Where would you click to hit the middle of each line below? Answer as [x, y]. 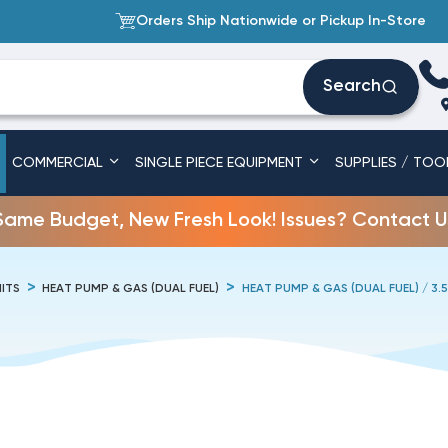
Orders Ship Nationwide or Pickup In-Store [280, 21]
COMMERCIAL [60, 163]
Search [352, 87]
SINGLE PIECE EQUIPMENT [220, 163]
